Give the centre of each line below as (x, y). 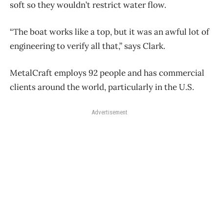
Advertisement (109, 112)
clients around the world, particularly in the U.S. (104, 87)
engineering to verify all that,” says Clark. (88, 46)
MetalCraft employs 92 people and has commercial (107, 73)
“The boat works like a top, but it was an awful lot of (109, 32)
